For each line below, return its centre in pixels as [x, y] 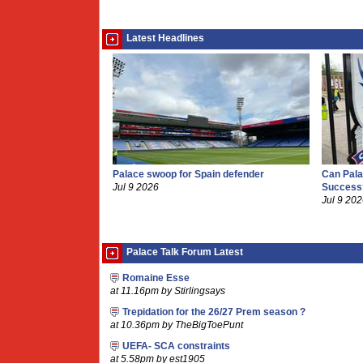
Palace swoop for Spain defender [188, 174]
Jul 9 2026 [136, 187]
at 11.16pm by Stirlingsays [168, 291]
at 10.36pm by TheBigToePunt [177, 325]
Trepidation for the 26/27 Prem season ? [214, 312]
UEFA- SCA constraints [176, 346]
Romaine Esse [156, 278]
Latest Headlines [165, 38]
